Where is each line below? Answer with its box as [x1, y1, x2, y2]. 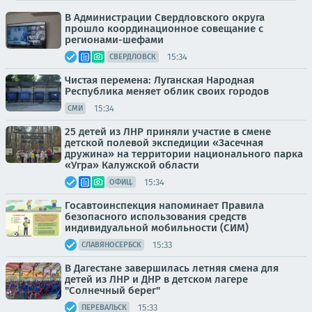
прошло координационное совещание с [65, 22, 263, 36]
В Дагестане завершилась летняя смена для [65, 262, 279, 275]
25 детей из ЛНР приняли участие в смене [65, 125, 271, 139]
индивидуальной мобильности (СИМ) [65, 221, 249, 235]
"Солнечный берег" [65, 284, 160, 297]
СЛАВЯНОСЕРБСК [81, 240, 141, 250]
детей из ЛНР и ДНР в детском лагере [65, 273, 248, 286]
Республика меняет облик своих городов [65, 85, 269, 98]
